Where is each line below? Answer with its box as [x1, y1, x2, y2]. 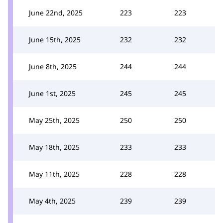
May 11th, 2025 [29, 169, 80, 179]
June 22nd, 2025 [29, 7, 83, 17]
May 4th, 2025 [29, 196, 76, 206]
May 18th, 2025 [29, 142, 80, 152]
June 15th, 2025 [29, 34, 81, 44]
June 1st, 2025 [29, 88, 76, 98]
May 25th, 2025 [29, 115, 80, 125]
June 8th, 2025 [29, 61, 77, 71]
